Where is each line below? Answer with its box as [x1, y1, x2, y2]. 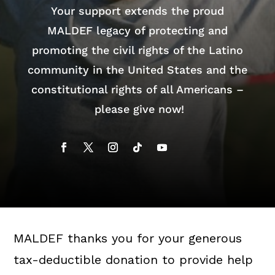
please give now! [90, 103, 184, 115]
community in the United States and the [27, 63, 247, 76]
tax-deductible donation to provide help [14, 252, 254, 267]
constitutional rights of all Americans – [31, 83, 244, 96]
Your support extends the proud [50, 4, 224, 17]
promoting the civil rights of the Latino [31, 44, 243, 56]
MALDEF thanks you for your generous [14, 231, 242, 246]
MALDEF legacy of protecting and [47, 24, 228, 37]
